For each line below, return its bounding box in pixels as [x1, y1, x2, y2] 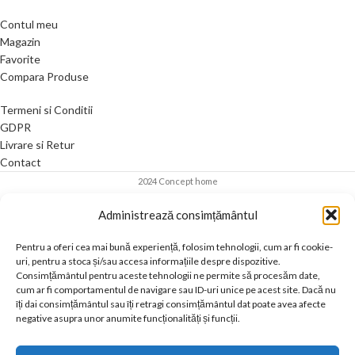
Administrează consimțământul [97, 208, 258, 222]
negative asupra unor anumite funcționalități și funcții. [16, 312, 240, 324]
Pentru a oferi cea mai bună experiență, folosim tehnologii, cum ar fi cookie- [16, 241, 333, 253]
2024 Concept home [137, 175, 218, 186]
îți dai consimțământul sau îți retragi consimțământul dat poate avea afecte [16, 298, 326, 310]
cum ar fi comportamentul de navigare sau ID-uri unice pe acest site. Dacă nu [16, 284, 336, 296]
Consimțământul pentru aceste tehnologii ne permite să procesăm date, [16, 269, 320, 281]
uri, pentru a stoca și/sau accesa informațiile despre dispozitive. [16, 255, 281, 267]
